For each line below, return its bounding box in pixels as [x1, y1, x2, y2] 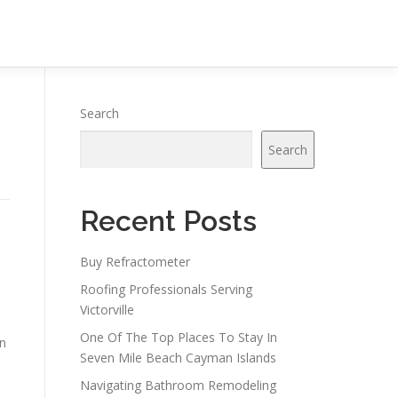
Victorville [80, 301, 134, 318]
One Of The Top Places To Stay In [80, 329, 277, 346]
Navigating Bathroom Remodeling [80, 377, 276, 394]
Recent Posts [80, 204, 257, 237]
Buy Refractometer [80, 253, 190, 270]
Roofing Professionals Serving [80, 281, 252, 298]
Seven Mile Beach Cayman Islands [80, 349, 276, 366]
